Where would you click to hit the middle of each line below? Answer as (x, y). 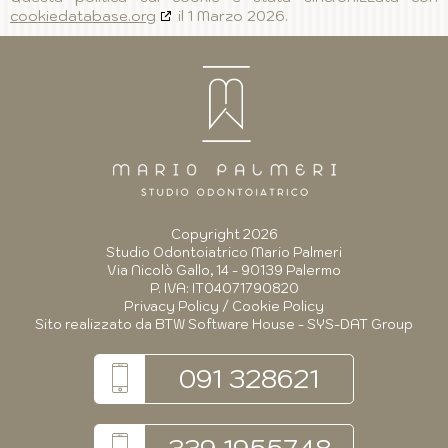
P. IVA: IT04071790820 (224, 288)
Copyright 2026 (224, 234)
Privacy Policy (171, 306)
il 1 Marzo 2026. (231, 16)
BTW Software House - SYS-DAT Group (284, 324)
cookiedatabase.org (83, 16)
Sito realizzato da (95, 324)
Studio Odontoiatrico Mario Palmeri (224, 252)
